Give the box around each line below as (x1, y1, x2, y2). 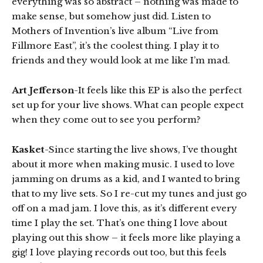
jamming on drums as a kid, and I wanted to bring (12, 173, 240, 184)
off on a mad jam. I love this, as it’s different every (12, 202, 237, 214)
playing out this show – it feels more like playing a (12, 231, 241, 243)
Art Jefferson (12, 84, 74, 96)
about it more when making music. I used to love (12, 158, 235, 170)
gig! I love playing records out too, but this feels (12, 246, 227, 258)
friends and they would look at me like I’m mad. (12, 54, 230, 66)
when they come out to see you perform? (12, 113, 201, 125)
